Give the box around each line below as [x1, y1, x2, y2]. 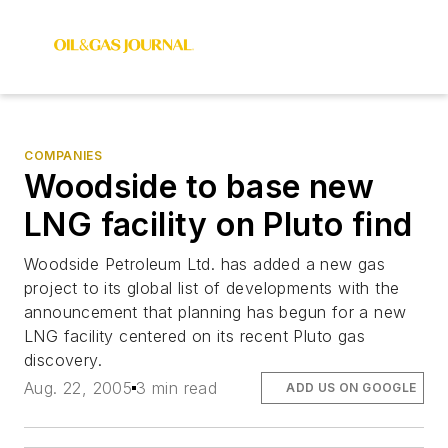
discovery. [24, 350, 103, 370]
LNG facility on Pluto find [24, 205, 413, 244]
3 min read [136, 378, 218, 399]
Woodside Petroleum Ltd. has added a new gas [24, 254, 386, 274]
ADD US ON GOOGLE [286, 380, 417, 396]
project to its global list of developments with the [24, 278, 400, 298]
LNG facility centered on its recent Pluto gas [24, 326, 365, 346]
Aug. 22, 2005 [24, 378, 133, 399]
